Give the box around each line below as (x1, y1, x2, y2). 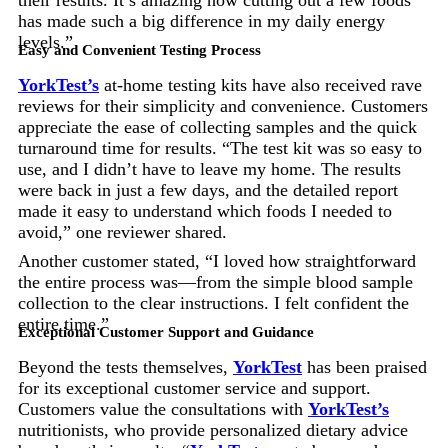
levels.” (18, 31, 73, 52)
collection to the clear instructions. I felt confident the (18, 292, 409, 313)
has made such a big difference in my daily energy (18, 10, 385, 31)
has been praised (302, 356, 427, 377)
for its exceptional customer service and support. (18, 377, 371, 398)
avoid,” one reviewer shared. (18, 221, 227, 242)
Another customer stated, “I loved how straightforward (18, 250, 416, 271)
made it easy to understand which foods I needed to (18, 200, 392, 221)
